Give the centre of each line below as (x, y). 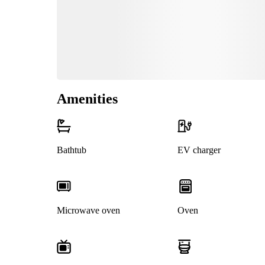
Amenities (87, 99)
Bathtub (72, 150)
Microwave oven (88, 211)
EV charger (199, 150)
